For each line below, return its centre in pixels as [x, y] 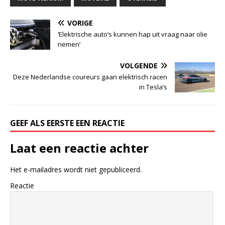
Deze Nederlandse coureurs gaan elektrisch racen [90, 77]
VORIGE [80, 23]
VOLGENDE [139, 65]
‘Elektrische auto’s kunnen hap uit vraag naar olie [133, 34]
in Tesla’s [153, 87]
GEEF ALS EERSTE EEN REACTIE [67, 123]
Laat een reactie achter [79, 148]
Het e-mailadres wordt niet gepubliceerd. [76, 169]
